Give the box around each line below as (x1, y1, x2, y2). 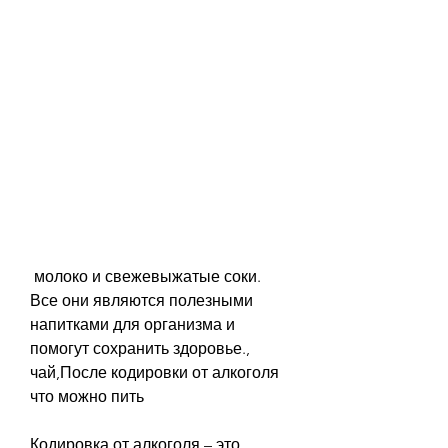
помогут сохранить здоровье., (30, 338, 250, 358)
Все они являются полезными (30, 290, 253, 310)
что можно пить (30, 386, 144, 406)
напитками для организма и (30, 314, 235, 334)
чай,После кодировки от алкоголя (30, 362, 279, 382)
